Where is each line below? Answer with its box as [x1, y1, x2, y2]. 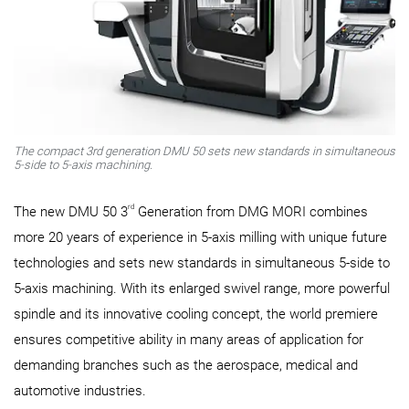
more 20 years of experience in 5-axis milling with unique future [14, 228, 387, 246]
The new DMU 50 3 [14, 203, 128, 220]
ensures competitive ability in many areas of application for [14, 330, 363, 348]
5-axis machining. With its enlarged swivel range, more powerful [14, 279, 390, 297]
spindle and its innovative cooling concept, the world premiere [14, 305, 378, 322]
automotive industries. [14, 382, 146, 399]
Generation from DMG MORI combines [134, 203, 368, 220]
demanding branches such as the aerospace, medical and [14, 356, 358, 373]
